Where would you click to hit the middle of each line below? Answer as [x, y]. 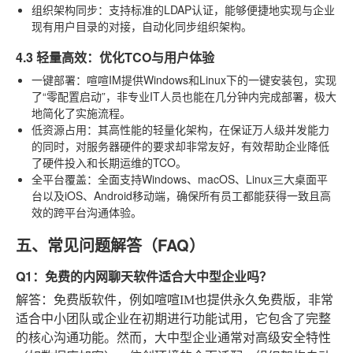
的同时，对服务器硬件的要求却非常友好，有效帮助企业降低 [180, 145]
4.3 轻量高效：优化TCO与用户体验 [115, 57]
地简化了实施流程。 [81, 112]
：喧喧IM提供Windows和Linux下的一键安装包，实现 [206, 79]
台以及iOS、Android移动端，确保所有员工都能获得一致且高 [181, 195]
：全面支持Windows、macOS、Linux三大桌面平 [207, 178]
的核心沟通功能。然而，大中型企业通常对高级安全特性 [173, 337]
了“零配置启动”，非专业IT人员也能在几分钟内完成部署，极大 [184, 96]
